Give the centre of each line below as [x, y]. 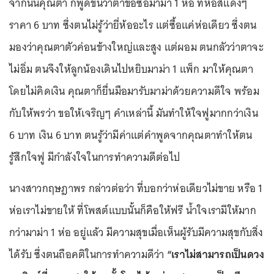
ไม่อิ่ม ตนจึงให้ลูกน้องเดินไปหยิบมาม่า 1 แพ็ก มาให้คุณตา [131, 69]
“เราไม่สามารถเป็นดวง [216, 254]
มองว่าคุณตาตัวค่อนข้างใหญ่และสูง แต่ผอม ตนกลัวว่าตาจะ [136, 47]
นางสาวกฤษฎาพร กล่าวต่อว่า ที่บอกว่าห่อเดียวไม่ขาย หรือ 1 [136, 188]
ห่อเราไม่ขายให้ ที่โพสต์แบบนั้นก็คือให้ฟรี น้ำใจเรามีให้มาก [133, 210]
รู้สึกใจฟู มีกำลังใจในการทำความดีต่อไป [94, 157]
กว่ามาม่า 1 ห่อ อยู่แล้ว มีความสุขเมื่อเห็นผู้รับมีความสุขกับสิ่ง [136, 232]
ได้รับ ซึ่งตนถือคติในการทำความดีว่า [88, 254]
